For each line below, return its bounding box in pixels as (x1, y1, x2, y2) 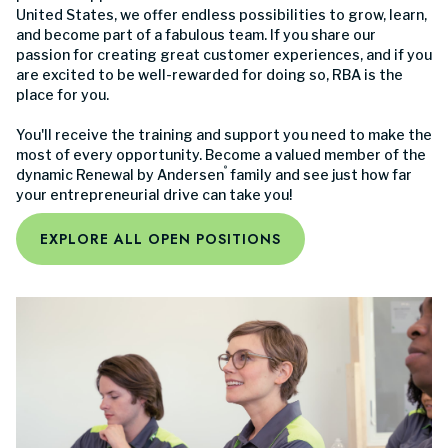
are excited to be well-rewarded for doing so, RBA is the (16, 65, 403, 83)
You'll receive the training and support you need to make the (16, 125, 432, 143)
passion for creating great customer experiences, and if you (16, 45, 432, 63)
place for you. (16, 85, 109, 103)
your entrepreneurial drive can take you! (16, 185, 292, 203)
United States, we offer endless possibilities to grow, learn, (16, 5, 427, 23)
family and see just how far (227, 165, 412, 183)
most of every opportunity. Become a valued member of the (16, 145, 426, 163)
